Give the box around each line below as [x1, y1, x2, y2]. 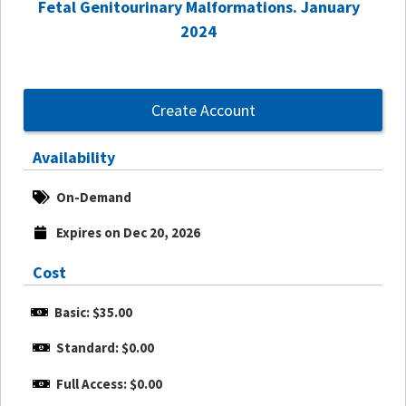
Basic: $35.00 [54, 303, 132, 321]
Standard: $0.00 [56, 339, 155, 357]
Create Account [150, 100, 256, 121]
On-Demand [56, 188, 132, 206]
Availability [33, 147, 115, 169]
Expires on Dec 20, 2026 [55, 224, 200, 242]
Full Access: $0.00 [56, 374, 163, 392]
